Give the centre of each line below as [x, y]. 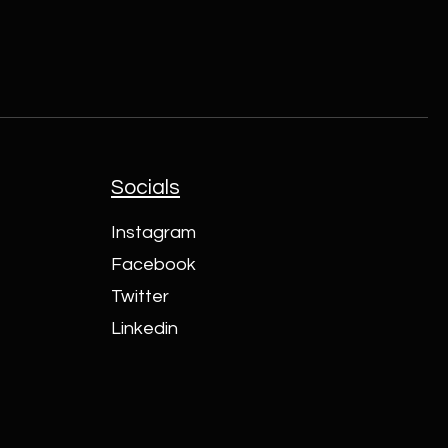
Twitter [140, 296]
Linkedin [145, 328]
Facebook [154, 264]
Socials [146, 187]
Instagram [154, 232]
